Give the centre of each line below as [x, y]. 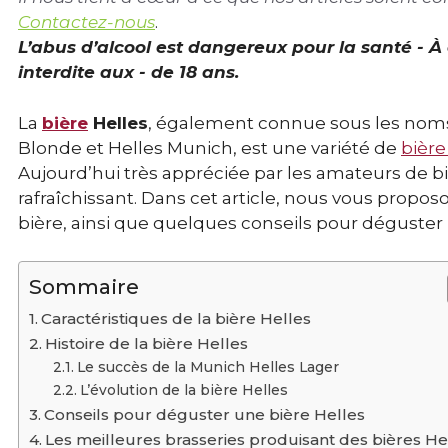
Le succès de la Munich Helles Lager [207, 367]
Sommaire [84, 287]
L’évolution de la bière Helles [183, 390]
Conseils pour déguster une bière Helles [205, 415]
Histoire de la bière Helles [147, 344]
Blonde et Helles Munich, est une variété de [209, 147]
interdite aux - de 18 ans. [128, 72]
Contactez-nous [86, 22]
